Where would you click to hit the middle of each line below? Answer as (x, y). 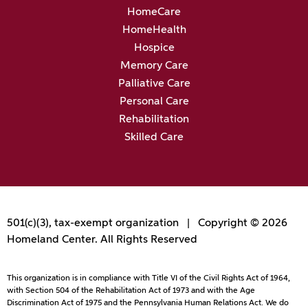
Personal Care (154, 102)
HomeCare (154, 13)
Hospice (154, 48)
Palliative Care (154, 84)
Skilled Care (154, 138)
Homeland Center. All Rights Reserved (102, 240)
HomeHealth (154, 31)
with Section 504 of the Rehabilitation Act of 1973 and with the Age (131, 290)
